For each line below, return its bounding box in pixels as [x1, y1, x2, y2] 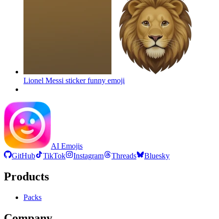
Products [4, 170, 49, 183]
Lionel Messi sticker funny [23, 76, 106, 85]
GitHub [12, 151, 35, 160]
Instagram [73, 151, 104, 160]
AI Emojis [51, 141, 83, 150]
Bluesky [144, 151, 170, 160]
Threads [111, 151, 136, 160]
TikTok [43, 151, 66, 160]
